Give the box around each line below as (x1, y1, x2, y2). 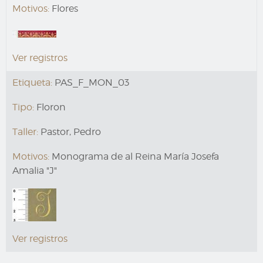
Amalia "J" (12, 164, 57, 176)
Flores (49, 2, 78, 14)
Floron (34, 101, 66, 113)
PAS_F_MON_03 (52, 76, 129, 88)
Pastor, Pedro (38, 126, 101, 137)
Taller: (12, 126, 38, 137)
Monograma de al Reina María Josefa (49, 150, 219, 162)
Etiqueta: (12, 76, 52, 88)
